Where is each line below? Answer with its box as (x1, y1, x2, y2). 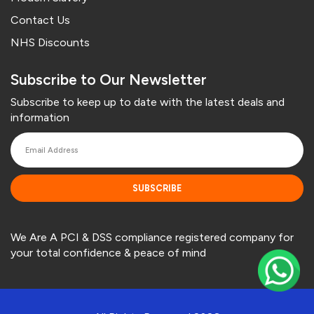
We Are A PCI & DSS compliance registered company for (11, 231, 294, 245)
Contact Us (11, 13, 70, 27)
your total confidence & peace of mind (11, 246, 206, 260)
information (11, 111, 69, 125)
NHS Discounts (11, 36, 90, 50)
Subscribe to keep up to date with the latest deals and (11, 95, 285, 109)
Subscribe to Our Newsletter (11, 71, 207, 89)
